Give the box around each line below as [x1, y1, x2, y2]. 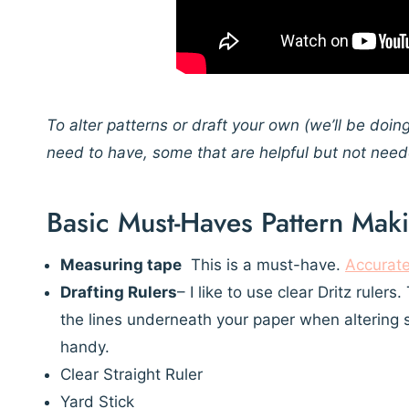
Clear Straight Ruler [60, 365, 203, 384]
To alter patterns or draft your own [47, 116, 304, 135]
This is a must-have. [182, 256, 345, 275]
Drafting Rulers [60, 283, 177, 302]
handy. [60, 338, 110, 357]
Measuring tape [60, 256, 182, 275]
